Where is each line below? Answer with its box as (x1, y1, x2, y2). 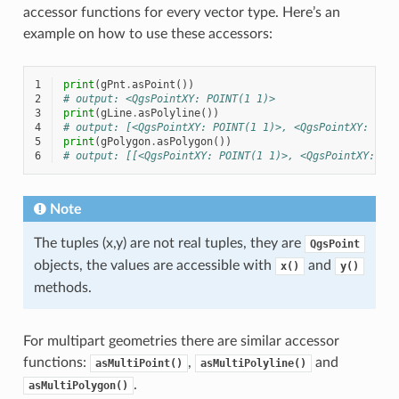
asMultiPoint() (94, 356, 183, 370)
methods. (33, 280, 92, 295)
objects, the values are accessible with (33, 257, 275, 273)
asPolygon (156, 134, 213, 148)
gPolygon (100, 134, 151, 148)
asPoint (131, 77, 175, 91)
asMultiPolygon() (28, 379, 128, 392)
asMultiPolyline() (199, 356, 306, 370)
